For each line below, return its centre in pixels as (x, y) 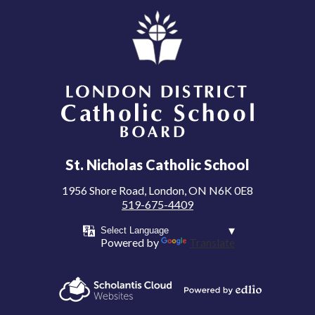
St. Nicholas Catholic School (157, 165)
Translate (212, 242)
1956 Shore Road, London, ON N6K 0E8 (157, 190)
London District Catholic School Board (157, 154)
